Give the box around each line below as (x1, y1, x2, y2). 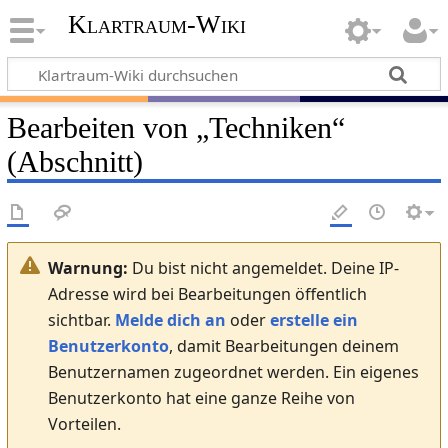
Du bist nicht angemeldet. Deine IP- (127, 256, 399, 279)
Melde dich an (114, 308, 226, 331)
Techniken (208, 110, 332, 145)
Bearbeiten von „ (6, 110, 209, 145)
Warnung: (47, 256, 128, 279)
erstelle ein (269, 308, 358, 331)
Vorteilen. (47, 412, 121, 435)
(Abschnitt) (6, 144, 143, 179)
